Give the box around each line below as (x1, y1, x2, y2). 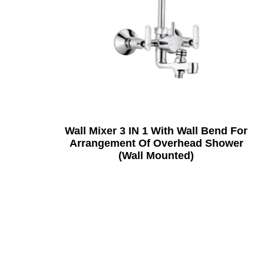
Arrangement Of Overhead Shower (69, 137, 243, 150)
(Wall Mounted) (118, 150, 194, 162)
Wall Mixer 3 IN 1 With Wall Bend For (65, 125, 248, 137)
